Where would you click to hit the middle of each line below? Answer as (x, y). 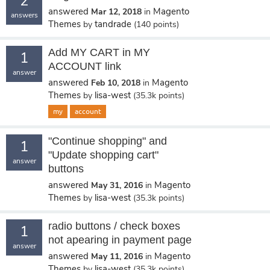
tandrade (113, 24)
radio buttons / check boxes (114, 226)
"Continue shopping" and (108, 141)
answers (24, 15)
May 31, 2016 (117, 185)
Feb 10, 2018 (116, 83)
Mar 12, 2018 (116, 12)
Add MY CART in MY (99, 52)
